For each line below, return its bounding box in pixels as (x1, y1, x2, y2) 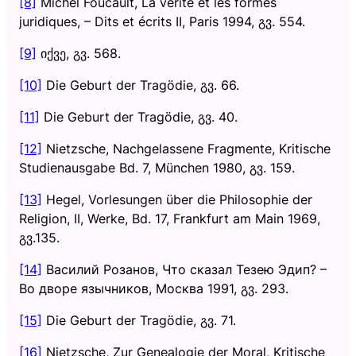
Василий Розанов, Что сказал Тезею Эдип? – (42, 261, 327, 277)
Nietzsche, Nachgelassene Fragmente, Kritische (42, 140, 331, 157)
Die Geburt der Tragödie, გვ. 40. (40, 108, 238, 125)
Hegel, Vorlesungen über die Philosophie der (42, 191, 312, 207)
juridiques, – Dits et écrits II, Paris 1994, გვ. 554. (19, 13, 305, 29)
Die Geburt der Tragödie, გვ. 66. (42, 76, 239, 93)
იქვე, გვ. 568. (37, 44, 121, 61)
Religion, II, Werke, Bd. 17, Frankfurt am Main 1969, (19, 210, 320, 226)
